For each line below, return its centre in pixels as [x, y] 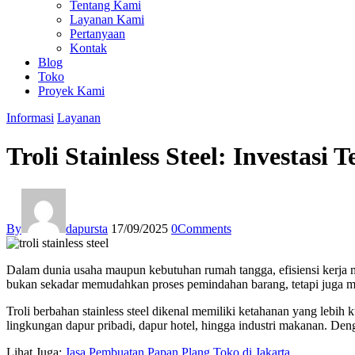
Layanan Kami [107, 19]
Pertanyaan [97, 34]
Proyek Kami [71, 91]
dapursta [87, 228]
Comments [204, 228]
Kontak [88, 48]
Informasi [30, 118]
